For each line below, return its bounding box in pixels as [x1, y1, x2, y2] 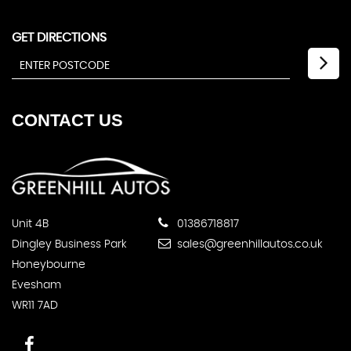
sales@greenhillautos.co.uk [174, 239, 323, 251]
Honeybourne [12, 259, 85, 271]
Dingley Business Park [12, 239, 127, 251]
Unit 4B [12, 219, 49, 230]
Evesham [12, 280, 61, 291]
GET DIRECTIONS [12, 31, 107, 44]
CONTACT [12, 110, 94, 130]
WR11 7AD [12, 300, 58, 312]
